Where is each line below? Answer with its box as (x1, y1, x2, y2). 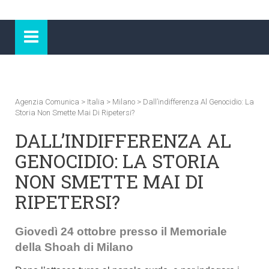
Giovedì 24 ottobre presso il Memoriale (15, 225, 227, 238)
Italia (87, 97, 104, 106)
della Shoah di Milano (15, 241, 133, 253)
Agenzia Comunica (15, 97, 79, 106)
